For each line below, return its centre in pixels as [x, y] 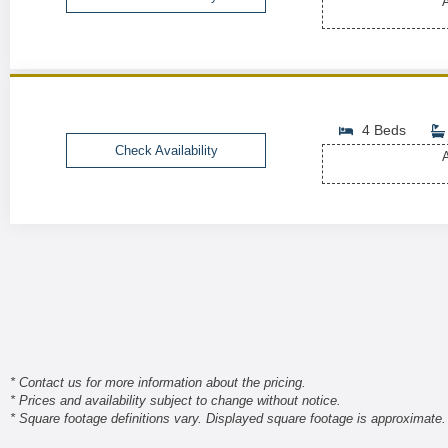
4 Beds [383, 130]
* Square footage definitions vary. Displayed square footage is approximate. [228, 418]
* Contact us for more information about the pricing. [158, 382]
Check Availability [166, 150]
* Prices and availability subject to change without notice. [175, 400]
